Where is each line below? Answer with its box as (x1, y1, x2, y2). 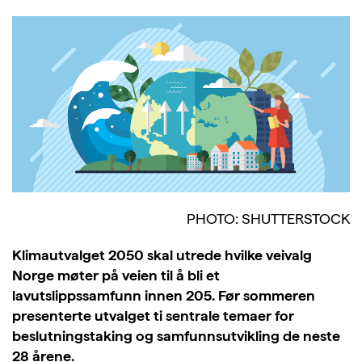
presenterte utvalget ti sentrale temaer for (12, 307, 294, 324)
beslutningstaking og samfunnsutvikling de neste (12, 327, 340, 344)
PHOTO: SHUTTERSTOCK (187, 210, 350, 227)
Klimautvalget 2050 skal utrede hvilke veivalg (12, 246, 312, 263)
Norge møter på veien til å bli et (12, 267, 220, 284)
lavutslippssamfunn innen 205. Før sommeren (12, 287, 315, 304)
